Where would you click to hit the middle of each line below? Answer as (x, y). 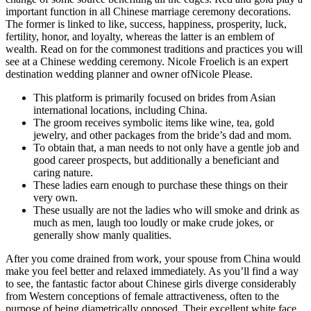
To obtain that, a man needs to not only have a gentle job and (166, 147)
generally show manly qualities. (102, 235)
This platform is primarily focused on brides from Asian (154, 97)
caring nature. (63, 172)
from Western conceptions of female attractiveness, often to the (142, 296)
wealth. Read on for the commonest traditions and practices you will (154, 49)
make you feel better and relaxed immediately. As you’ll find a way (152, 271)
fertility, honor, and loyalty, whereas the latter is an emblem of (140, 36)
